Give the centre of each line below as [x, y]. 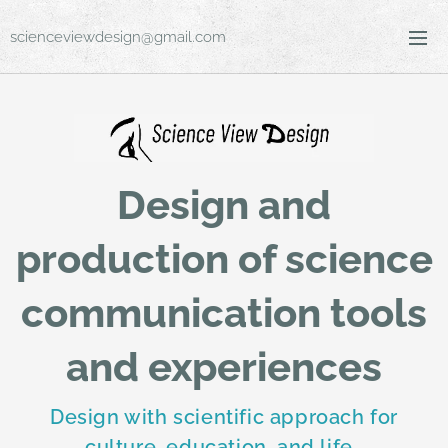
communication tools [224, 313]
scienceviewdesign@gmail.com [118, 37]
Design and [224, 205]
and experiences [224, 367]
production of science [224, 259]
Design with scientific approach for [223, 417]
